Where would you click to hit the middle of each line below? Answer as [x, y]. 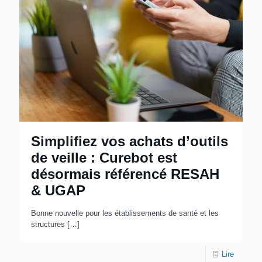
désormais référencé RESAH [125, 174]
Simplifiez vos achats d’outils [130, 142]
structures [48, 225]
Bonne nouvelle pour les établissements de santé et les [125, 213]
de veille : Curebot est [104, 158]
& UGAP [58, 191]
